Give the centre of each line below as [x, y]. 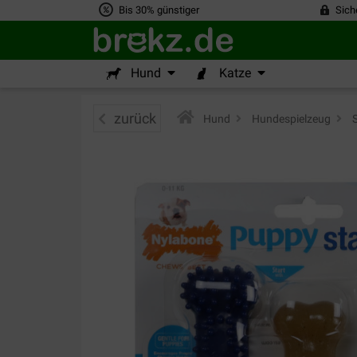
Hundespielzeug [290, 118]
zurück [135, 118]
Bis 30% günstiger [159, 10]
